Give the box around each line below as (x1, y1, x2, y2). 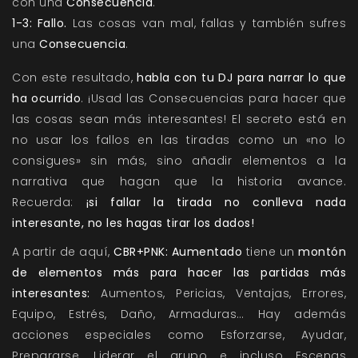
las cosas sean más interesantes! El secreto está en (12, 111, 346, 128)
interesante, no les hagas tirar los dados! (12, 215, 254, 232)
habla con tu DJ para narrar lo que (137, 70, 347, 86)
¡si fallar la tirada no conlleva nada (86, 194, 346, 211)
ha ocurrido (12, 90, 82, 107)
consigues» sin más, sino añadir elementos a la (12, 153, 346, 169)
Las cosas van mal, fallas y (66, 15, 253, 32)
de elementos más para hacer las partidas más (12, 265, 346, 281)
